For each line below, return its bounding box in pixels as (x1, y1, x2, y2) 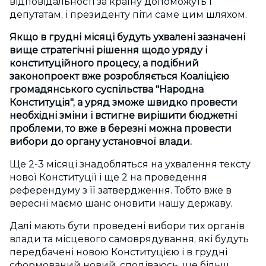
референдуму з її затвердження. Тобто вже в (9, 185, 232, 197)
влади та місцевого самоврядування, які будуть (9, 233, 249, 245)
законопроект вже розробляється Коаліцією (9, 71, 229, 83)
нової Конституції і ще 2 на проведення (9, 172, 207, 183)
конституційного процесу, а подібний (9, 58, 199, 69)
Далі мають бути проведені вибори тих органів (9, 220, 245, 232)
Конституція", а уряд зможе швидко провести (9, 97, 237, 109)
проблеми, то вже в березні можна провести (9, 123, 232, 135)
